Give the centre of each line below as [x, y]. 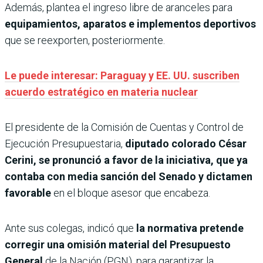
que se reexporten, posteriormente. [85, 40]
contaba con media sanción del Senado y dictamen [129, 176]
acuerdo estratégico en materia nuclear [101, 92]
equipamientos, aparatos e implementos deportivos [130, 23]
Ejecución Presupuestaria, [65, 143]
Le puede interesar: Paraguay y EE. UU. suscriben [122, 75]
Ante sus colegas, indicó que [69, 228]
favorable [28, 193]
